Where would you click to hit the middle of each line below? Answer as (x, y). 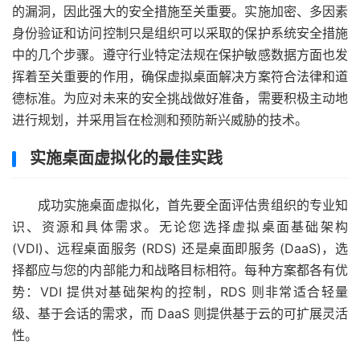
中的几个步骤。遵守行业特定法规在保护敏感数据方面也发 (180, 54)
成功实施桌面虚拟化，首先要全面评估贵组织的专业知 (193, 205)
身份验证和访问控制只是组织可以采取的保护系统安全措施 (180, 33)
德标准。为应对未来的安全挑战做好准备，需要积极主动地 (180, 98)
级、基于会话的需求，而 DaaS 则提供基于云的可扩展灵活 (180, 313)
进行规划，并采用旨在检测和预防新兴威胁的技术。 (160, 119)
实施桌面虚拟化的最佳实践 (126, 158)
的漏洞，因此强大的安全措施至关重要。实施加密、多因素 (180, 11)
